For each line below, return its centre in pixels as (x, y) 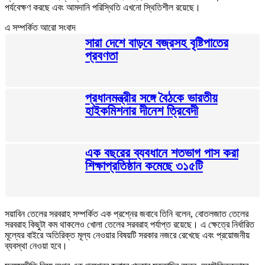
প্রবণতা (101, 56)
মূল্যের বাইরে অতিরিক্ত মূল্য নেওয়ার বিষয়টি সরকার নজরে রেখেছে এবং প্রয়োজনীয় (127, 235)
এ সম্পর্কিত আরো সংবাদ (40, 27)
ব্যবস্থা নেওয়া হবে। (36, 245)
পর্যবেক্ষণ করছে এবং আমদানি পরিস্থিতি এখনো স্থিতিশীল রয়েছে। (103, 7)
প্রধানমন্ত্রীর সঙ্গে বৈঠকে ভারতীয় (151, 98)
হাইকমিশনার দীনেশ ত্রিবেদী (142, 111)
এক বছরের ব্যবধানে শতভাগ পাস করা (162, 153)
